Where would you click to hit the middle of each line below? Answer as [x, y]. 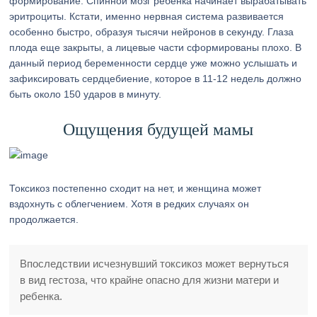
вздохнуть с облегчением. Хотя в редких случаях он [129, 204]
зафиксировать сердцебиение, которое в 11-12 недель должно [156, 79]
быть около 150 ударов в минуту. [86, 94]
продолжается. [44, 219]
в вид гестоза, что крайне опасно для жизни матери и [150, 280]
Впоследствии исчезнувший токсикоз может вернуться [155, 264]
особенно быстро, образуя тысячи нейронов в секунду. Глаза [152, 32]
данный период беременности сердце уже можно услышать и [154, 63]
